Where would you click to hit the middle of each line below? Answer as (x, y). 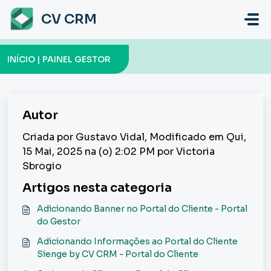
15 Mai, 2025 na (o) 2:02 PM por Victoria (119, 152)
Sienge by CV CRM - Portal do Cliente (118, 254)
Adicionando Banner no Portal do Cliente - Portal (142, 209)
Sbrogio (42, 166)
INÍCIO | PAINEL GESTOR (59, 59)
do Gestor (59, 221)
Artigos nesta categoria (97, 188)
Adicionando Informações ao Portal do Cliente (137, 241)
